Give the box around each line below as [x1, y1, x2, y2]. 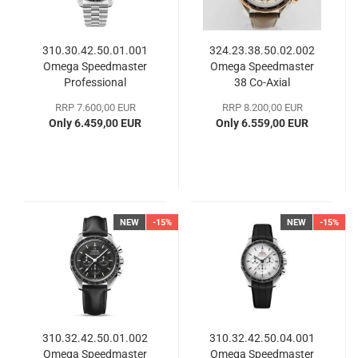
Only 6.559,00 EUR [216, 116, 308, 129]
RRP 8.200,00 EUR [221, 101, 303, 113]
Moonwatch [65, 91, 125, 105]
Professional [64, 75, 126, 89]
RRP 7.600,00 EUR [54, 101, 136, 113]
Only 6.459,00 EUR [49, 116, 141, 129]
